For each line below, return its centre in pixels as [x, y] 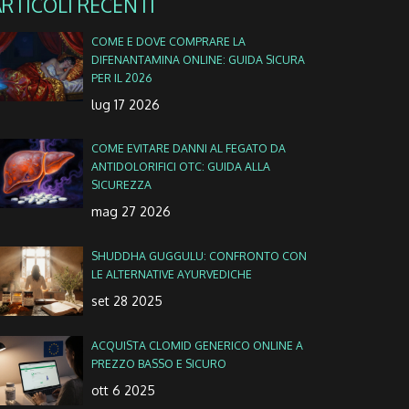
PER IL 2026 [121, 77]
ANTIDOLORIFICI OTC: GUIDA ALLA [180, 167]
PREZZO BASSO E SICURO [158, 363]
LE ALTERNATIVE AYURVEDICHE [171, 274]
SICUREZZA [121, 185]
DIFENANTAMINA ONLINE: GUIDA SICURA [198, 59]
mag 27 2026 [131, 212]
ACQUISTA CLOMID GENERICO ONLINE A [197, 345]
